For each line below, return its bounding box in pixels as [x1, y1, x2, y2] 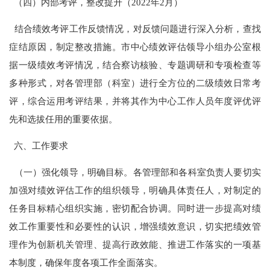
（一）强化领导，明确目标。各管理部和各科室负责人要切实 [9, 167, 261, 178]
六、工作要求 [9, 140, 69, 151]
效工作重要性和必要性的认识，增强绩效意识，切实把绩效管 [9, 221, 261, 232]
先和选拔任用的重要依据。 [9, 113, 118, 124]
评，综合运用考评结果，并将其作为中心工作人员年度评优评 [9, 95, 261, 106]
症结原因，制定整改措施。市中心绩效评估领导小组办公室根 [9, 41, 261, 52]
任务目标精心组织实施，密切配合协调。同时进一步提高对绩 [9, 203, 261, 214]
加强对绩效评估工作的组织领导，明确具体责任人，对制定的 [9, 185, 261, 196]
